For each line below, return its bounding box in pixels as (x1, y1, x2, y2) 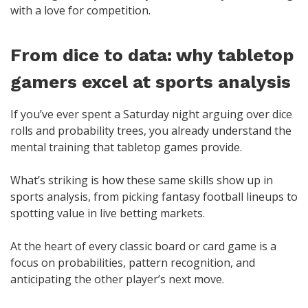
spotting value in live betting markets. (10, 205, 205, 221)
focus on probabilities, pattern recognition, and (10, 254, 255, 270)
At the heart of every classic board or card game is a (10, 238, 276, 254)
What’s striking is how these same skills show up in (10, 172, 273, 188)
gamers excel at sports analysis (10, 71, 291, 92)
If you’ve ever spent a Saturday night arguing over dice (10, 106, 292, 122)
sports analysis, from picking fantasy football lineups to (10, 188, 298, 204)
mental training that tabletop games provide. (10, 139, 242, 155)
